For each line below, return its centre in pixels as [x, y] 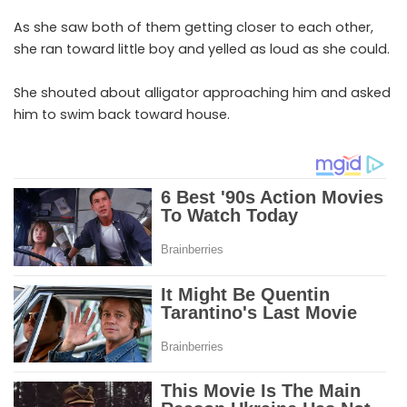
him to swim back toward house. [122, 115]
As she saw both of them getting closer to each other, [194, 28]
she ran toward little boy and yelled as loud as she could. [202, 50]
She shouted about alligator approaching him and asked [202, 93]
